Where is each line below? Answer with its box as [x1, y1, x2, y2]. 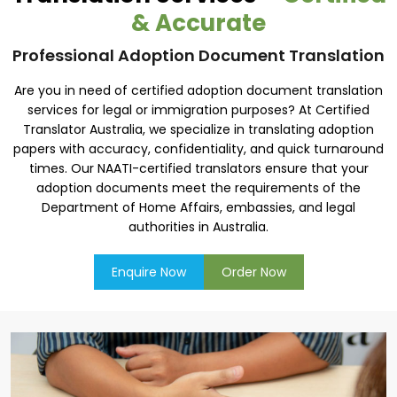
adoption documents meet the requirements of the [36, 179, 361, 197]
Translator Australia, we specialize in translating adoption [23, 121, 374, 138]
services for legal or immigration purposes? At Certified [27, 101, 370, 119]
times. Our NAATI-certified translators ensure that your [28, 160, 369, 177]
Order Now [221, 263, 286, 281]
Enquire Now [111, 263, 186, 281]
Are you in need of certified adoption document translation [14, 82, 383, 99]
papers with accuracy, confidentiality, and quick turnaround [13, 140, 384, 158]
